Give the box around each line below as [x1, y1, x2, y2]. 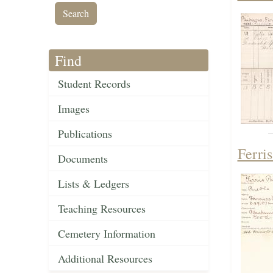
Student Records [58, 76, 130, 91]
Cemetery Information [58, 226, 155, 241]
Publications [58, 126, 112, 141]
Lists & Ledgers [58, 176, 129, 191]
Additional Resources [58, 251, 152, 266]
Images [58, 101, 90, 116]
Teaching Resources [58, 201, 146, 216]
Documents [58, 151, 108, 166]
